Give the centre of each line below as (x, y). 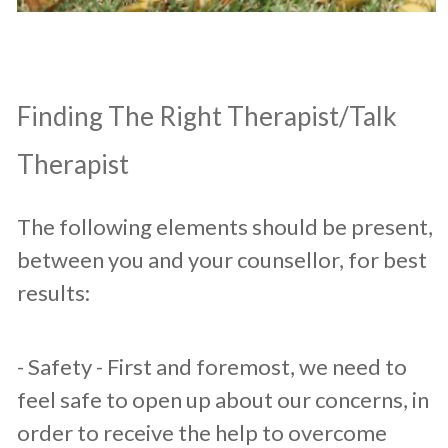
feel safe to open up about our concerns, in (223, 399)
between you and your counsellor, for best (222, 259)
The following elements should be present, (225, 226)
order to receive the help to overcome (202, 432)
